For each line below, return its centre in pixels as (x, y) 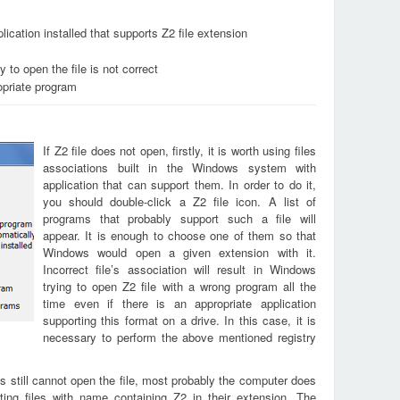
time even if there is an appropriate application (179, 303)
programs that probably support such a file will (179, 218)
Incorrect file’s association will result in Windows (179, 269)
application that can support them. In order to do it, (179, 184)
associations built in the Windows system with (179, 167)
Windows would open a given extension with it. (179, 252)
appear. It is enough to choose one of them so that (179, 235)
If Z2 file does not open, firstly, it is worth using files (179, 150)
